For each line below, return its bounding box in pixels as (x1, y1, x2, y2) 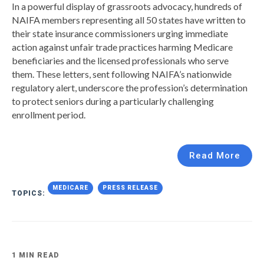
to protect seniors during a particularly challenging (12, 95, 214, 107)
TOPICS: (12, 189, 48, 197)
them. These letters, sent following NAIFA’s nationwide (12, 68, 232, 80)
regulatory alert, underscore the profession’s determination (12, 81, 247, 93)
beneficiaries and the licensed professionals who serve (12, 54, 229, 66)
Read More (189, 150, 240, 161)
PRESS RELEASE (103, 184, 158, 191)
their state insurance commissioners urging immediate (12, 27, 228, 39)
